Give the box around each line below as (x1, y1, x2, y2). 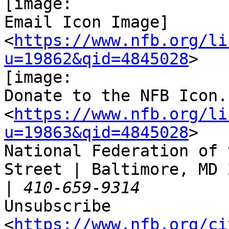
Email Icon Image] (4, 13, 169, 32)
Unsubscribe (4, 197, 111, 216)
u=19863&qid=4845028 (4, 123, 189, 142)
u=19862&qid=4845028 (4, 50, 189, 68)
